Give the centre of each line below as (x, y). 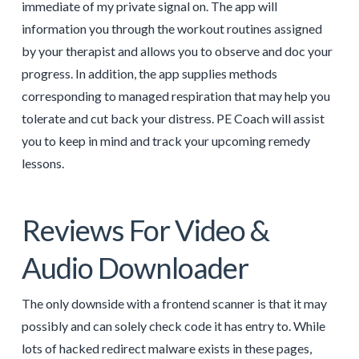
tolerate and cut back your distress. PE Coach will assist (173, 119)
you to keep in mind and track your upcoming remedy (165, 141)
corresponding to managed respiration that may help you (175, 96)
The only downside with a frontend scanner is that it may (174, 304)
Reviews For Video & (145, 230)
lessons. (42, 163)
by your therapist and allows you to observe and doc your (177, 51)
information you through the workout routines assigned (171, 29)
